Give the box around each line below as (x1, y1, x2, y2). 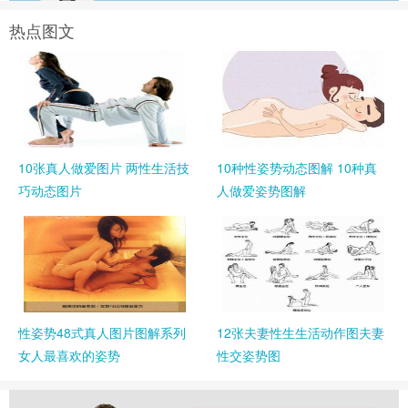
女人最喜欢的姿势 (18, 346, 120, 365)
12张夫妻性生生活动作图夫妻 (217, 323, 385, 342)
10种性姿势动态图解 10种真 (217, 158, 378, 178)
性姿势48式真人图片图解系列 (18, 323, 186, 342)
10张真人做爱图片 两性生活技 (18, 158, 189, 178)
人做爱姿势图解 (217, 181, 307, 200)
